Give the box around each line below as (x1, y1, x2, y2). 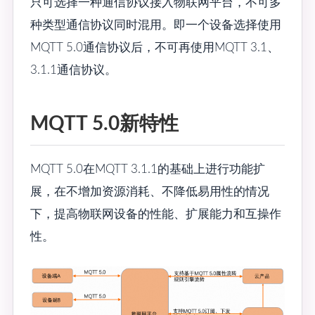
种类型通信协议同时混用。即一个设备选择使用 (30, 19, 281, 32)
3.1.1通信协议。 (30, 64, 117, 77)
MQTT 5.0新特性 (30, 115, 179, 134)
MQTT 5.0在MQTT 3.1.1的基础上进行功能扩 (30, 163, 265, 176)
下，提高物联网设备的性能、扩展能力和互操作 (30, 208, 281, 221)
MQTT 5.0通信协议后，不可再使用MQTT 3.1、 (30, 41, 279, 54)
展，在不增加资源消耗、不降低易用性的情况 (30, 186, 269, 198)
